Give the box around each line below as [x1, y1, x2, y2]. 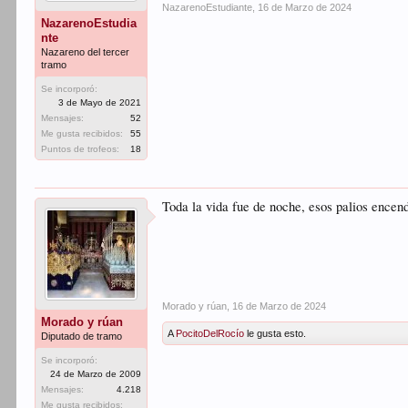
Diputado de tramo [41, 331, 123, 342]
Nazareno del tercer [41, 46, 130, 57]
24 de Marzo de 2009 [50, 369, 142, 379]
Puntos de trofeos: [41, 144, 120, 154]
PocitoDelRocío [176, 328, 245, 339]
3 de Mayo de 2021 [58, 97, 142, 107]
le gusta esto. [244, 328, 307, 339]
